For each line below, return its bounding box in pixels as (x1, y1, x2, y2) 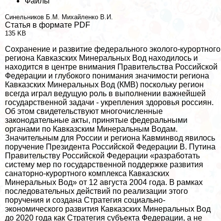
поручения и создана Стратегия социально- (5, 196, 165, 205)
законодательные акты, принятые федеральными (5, 116, 187, 125)
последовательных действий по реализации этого (5, 187, 188, 196)
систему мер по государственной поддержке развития (5, 160, 203, 169)
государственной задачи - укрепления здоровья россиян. (5, 98, 214, 107)
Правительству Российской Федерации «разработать (5, 151, 200, 160)
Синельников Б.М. (5, 13, 62, 21)
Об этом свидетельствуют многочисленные (5, 107, 163, 116)
